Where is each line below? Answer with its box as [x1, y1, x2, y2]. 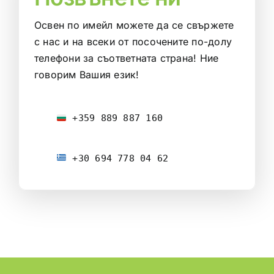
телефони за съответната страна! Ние [34, 52, 219, 65]
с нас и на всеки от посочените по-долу [34, 35, 232, 48]
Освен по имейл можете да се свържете [34, 19, 234, 32]
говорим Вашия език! [34, 68, 139, 81]
